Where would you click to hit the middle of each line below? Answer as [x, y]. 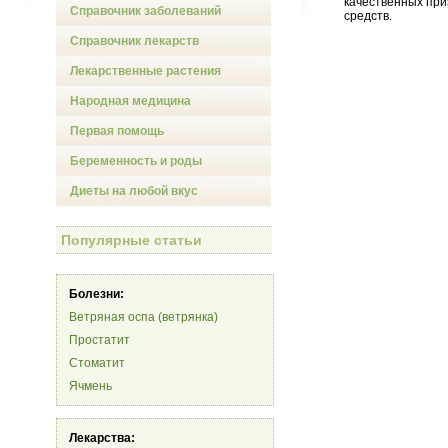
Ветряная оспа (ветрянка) [143, 317]
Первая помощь [117, 131]
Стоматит [97, 363]
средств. [368, 16]
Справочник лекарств [134, 41]
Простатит [99, 340]
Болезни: [96, 294]
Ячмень [90, 386]
